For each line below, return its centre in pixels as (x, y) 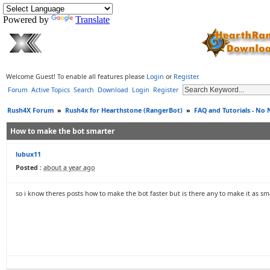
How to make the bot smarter (62, 131)
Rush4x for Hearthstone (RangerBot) (124, 110)
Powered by (27, 20)
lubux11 (28, 154)
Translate (93, 20)
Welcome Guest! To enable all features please (76, 77)
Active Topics (51, 90)
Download (113, 90)
